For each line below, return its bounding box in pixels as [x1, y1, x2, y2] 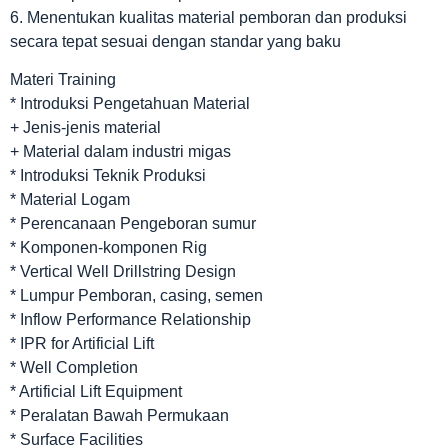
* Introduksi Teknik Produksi [10, 167, 206, 184]
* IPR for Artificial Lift [10, 335, 154, 352]
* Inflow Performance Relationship [10, 311, 251, 328]
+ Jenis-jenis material [10, 119, 161, 136]
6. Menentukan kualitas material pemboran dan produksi [10, 8, 407, 26]
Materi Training [10, 71, 116, 88]
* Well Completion [10, 359, 138, 376]
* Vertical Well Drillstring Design [10, 263, 236, 280]
